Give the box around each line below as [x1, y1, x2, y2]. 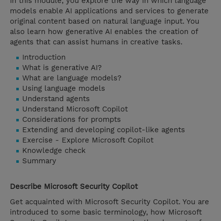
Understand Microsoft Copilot [22, 105, 128, 114]
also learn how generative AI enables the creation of [10, 27, 198, 37]
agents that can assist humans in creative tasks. [10, 37, 183, 47]
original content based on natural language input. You [10, 17, 199, 26]
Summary [22, 156, 56, 166]
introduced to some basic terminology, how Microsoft [10, 208, 202, 217]
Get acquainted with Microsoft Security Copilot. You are [10, 197, 209, 207]
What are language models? [22, 74, 121, 83]
